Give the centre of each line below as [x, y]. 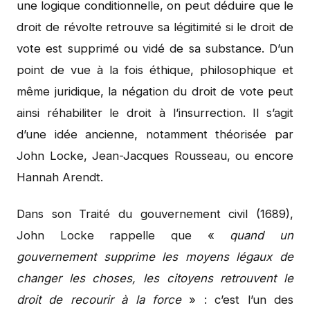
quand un [262, 235]
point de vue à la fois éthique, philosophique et [155, 70]
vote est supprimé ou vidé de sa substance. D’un [155, 48]
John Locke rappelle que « [124, 235]
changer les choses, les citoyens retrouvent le [155, 278]
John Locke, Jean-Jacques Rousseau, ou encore [155, 155]
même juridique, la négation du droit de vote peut [155, 91]
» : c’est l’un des [237, 299]
